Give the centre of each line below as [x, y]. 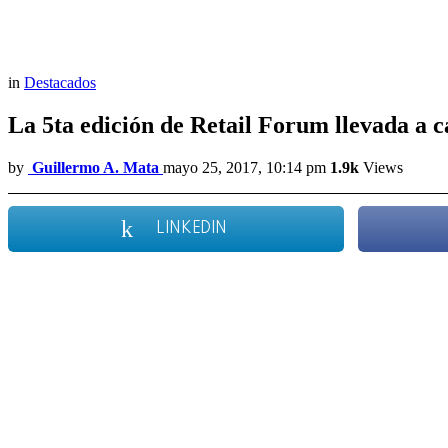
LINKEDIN [191, 229]
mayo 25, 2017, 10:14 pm [244, 168]
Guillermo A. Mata [95, 168]
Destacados [60, 83]
